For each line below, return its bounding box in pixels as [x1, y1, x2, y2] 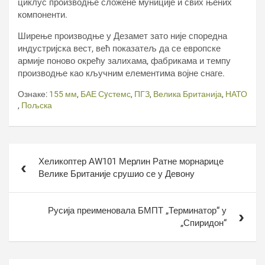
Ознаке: [18, 89, 47, 99]
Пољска [21, 101, 52, 110]
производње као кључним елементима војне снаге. [18, 68, 225, 79]
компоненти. [18, 9, 67, 20]
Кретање [8, 144, 63, 159]
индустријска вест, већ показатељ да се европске [18, 43, 221, 54]
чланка [8, 160, 53, 175]
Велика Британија [153, 89, 222, 99]
